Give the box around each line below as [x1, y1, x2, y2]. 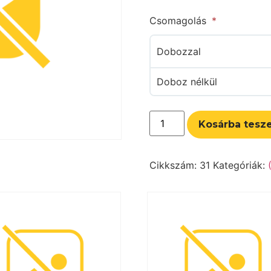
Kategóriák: [212, 159, 268, 172]
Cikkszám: [149, 159, 200, 172]
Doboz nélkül [156, 76, 217, 88]
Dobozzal [156, 45, 201, 58]
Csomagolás [149, 15, 209, 27]
